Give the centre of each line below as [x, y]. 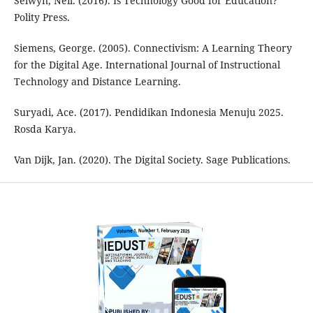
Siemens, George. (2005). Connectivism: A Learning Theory [153, 48]
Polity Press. [42, 17]
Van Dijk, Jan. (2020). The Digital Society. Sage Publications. [152, 160]
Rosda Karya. [45, 129]
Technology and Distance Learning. [97, 82]
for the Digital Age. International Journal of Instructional [147, 65]
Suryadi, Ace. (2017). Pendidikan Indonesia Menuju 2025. [148, 112]
